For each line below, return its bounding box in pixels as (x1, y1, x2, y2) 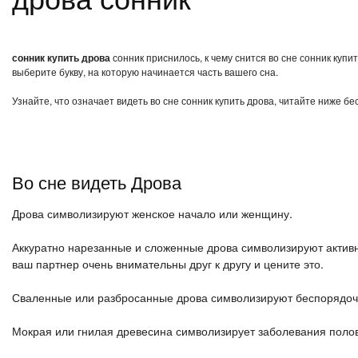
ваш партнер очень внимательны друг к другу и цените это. (12, 256, 324, 272)
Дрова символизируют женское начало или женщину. (12, 205, 292, 221)
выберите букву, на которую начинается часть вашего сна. (12, 65, 278, 78)
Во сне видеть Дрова (12, 169, 181, 194)
